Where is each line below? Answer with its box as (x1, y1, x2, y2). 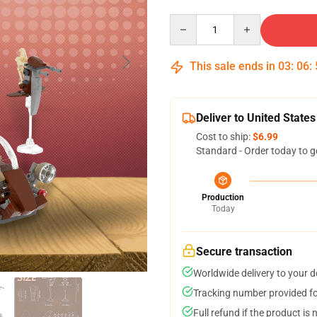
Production (202, 192, 244, 202)
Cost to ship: (196, 131, 253, 142)
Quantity (169, 15, 208, 26)
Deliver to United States (196, 111, 316, 125)
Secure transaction (196, 245, 292, 258)
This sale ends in (187, 59, 278, 73)
